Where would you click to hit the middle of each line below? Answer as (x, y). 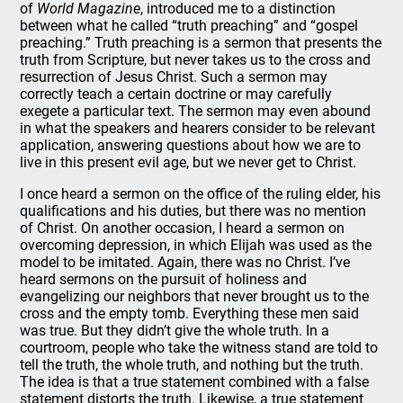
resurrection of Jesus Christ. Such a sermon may (174, 77)
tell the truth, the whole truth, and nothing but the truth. (192, 365)
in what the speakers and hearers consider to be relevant (198, 128)
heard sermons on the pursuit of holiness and (164, 279)
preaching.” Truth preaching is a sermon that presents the (201, 43)
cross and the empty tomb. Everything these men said (190, 313)
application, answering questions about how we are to (191, 145)
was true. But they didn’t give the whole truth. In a (175, 331)
